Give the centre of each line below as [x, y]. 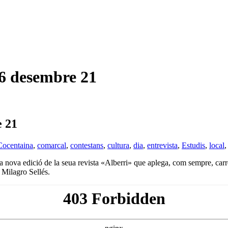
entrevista [162, 145]
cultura [118, 145]
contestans [87, 145]
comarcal [52, 145]
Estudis [193, 145]
